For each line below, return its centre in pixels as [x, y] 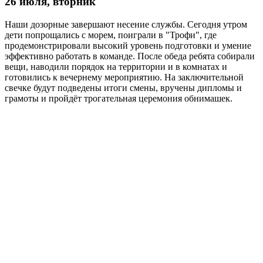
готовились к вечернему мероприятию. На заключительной [124, 77]
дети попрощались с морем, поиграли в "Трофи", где [111, 35]
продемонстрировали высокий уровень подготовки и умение [128, 46]
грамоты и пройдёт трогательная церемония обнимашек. [119, 99]
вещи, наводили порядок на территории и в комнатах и [116, 67]
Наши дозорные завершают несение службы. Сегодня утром [126, 25]
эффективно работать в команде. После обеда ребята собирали [130, 56]
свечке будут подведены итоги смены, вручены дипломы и [123, 88]
